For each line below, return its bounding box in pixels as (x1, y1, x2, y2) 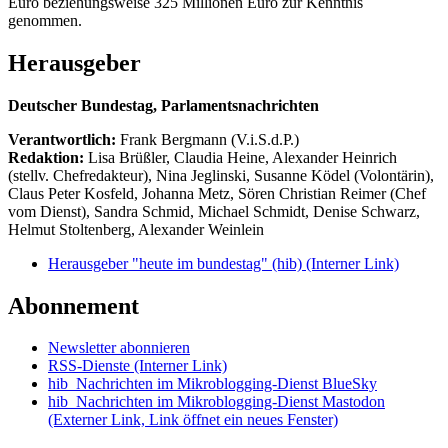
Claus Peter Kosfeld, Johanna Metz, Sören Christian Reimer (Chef (8, 184, 426, 202)
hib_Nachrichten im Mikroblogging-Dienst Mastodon (48, 393, 385, 411)
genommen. (8, 11, 82, 29)
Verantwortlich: (8, 130, 116, 148)
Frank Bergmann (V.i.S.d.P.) (120, 130, 299, 148)
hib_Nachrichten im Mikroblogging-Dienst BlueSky (48, 375, 377, 393)
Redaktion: (8, 148, 88, 166)
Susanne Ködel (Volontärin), (254, 166, 434, 184)
